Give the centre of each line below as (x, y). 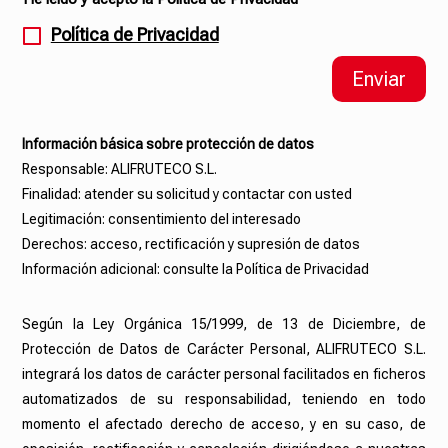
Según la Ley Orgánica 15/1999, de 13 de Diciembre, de (224, 324)
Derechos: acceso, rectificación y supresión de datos (191, 244)
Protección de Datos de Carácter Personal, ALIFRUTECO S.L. (224, 349)
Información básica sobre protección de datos (168, 144)
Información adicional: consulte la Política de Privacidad (196, 269)
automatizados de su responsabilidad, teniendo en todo (224, 399)
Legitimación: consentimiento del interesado (162, 219)
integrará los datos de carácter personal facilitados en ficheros (224, 374)
